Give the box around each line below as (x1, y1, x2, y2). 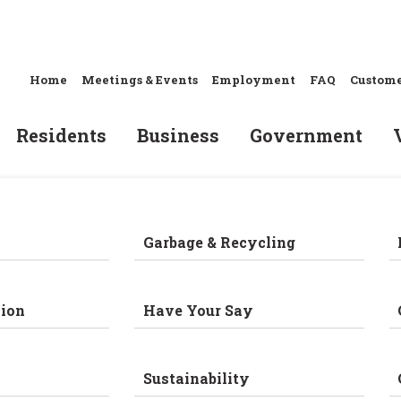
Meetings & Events (81, 72, 198, 88)
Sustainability (142, 369, 250, 388)
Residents (15, 124, 107, 147)
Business (136, 124, 219, 147)
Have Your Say (142, 301, 253, 320)
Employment (212, 72, 295, 88)
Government (249, 124, 363, 147)
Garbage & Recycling (142, 233, 295, 252)
